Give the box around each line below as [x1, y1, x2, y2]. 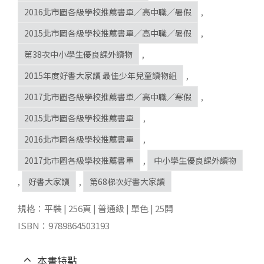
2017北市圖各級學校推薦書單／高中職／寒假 [24, 91, 192, 103]
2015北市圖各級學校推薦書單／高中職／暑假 [24, 27, 192, 39]
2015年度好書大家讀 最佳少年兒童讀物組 [24, 70, 177, 82]
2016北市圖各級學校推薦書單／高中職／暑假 [24, 6, 192, 18]
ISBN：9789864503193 [18, 219, 110, 232]
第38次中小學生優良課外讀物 [24, 48, 133, 61]
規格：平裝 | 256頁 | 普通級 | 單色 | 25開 [18, 202, 173, 214]
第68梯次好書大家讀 [90, 176, 165, 188]
